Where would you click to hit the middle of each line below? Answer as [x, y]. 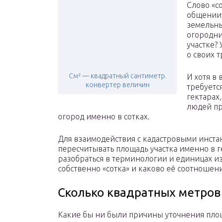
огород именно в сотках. [104, 117]
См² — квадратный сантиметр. [117, 76]
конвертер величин [117, 85]
